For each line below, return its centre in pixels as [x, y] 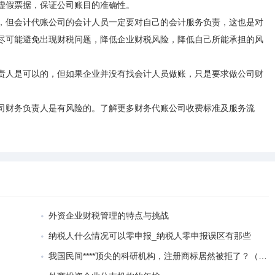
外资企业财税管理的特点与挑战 [109, 215]
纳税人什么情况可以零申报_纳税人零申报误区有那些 [150, 236]
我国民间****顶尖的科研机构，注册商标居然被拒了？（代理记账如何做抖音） [154, 256]
